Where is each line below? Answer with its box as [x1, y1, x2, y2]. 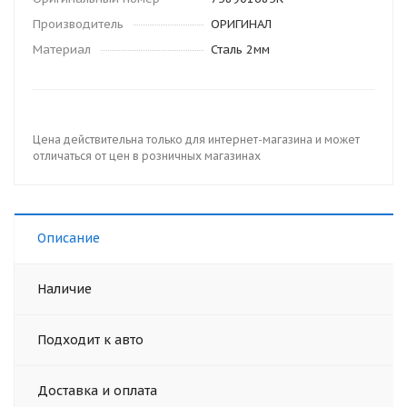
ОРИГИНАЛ [211, 16, 272, 32]
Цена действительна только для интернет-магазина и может [33, 133, 360, 146]
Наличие [37, 281, 92, 297]
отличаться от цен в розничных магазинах [33, 149, 261, 163]
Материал [33, 42, 91, 57]
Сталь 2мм [211, 42, 270, 57]
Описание [37, 230, 100, 246]
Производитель [33, 16, 124, 32]
